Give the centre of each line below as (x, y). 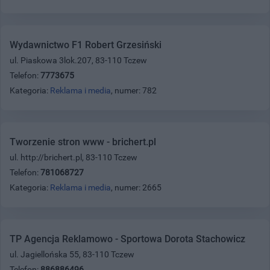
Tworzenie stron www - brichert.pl (83, 142)
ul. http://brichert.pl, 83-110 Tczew (74, 157)
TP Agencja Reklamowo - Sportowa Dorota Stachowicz (127, 239)
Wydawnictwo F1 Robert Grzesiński (86, 45)
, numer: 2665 (136, 187)
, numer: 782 (134, 90)
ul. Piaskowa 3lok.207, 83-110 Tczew (78, 60)
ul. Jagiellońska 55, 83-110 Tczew (72, 254)
